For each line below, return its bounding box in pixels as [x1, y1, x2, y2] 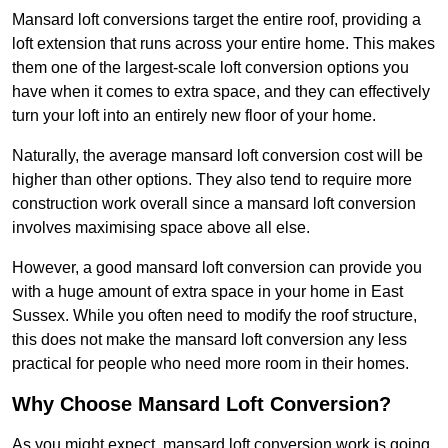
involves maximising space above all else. [12, 219, 310, 237]
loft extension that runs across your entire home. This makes [12, 35, 435, 53]
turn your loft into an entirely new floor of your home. [12, 107, 376, 125]
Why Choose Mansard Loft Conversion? [12, 393, 391, 416]
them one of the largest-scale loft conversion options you [12, 59, 409, 77]
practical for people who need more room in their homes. [12, 355, 409, 373]
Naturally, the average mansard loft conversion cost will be [12, 147, 423, 165]
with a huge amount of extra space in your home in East [12, 283, 403, 301]
